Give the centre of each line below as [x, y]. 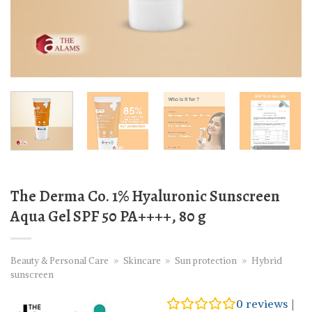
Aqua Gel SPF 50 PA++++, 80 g [108, 216]
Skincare [142, 261]
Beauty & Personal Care [60, 261]
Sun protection [206, 261]
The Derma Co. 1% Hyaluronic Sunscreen [145, 196]
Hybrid [266, 261]
